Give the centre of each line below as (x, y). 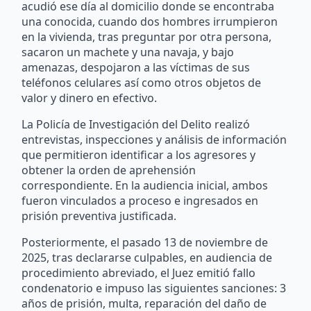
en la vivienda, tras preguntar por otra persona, (147, 37)
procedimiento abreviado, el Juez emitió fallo (139, 273)
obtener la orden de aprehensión (109, 170)
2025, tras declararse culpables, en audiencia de (147, 258)
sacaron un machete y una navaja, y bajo (128, 52)
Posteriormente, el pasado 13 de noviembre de (145, 243)
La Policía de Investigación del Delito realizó (136, 125)
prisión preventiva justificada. (99, 216)
